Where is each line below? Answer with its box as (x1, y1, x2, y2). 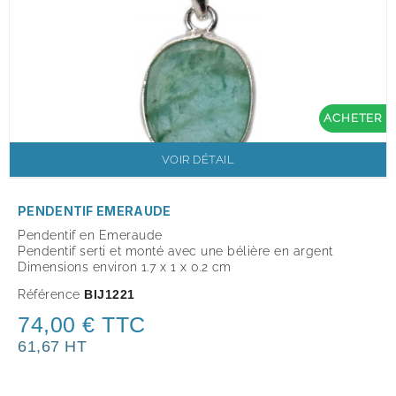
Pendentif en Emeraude (18, 228, 166, 243)
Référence (18, 287, 80, 302)
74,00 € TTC (18, 312, 146, 338)
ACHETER (324, 110, 382, 125)
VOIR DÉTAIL (161, 153, 235, 167)
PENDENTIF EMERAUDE (18, 203, 171, 219)
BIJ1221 (84, 287, 135, 302)
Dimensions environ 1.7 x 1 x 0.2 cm (18, 260, 232, 275)
